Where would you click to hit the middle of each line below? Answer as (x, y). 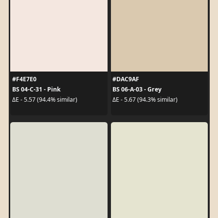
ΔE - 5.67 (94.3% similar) (145, 100)
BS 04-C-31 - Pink (36, 89)
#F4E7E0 (24, 79)
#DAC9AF (126, 79)
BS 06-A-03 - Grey (137, 89)
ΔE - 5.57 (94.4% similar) (45, 100)
